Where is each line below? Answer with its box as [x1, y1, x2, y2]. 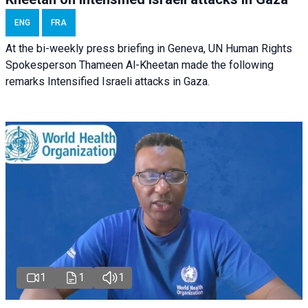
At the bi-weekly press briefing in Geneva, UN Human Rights [5, 42, 292, 56]
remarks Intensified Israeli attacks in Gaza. [5, 75, 210, 89]
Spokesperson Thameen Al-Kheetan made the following [5, 58, 274, 72]
